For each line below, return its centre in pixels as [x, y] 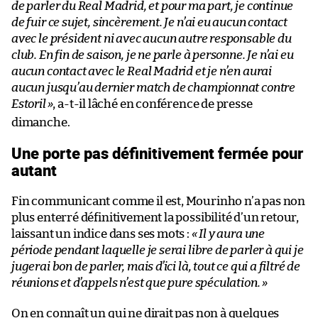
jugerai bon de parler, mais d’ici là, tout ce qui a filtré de [156, 266]
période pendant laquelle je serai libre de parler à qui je [158, 250]
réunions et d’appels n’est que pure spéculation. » [140, 283]
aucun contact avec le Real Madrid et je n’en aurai [142, 71]
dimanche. [41, 122]
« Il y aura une [228, 234]
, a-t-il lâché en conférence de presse [153, 104]
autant [34, 170]
